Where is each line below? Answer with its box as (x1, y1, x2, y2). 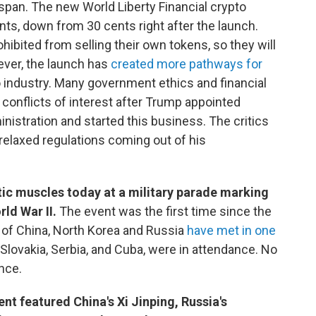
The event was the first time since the (59, 204, 272, 219)
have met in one (187, 223, 276, 238)
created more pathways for (111, 56, 262, 71)
